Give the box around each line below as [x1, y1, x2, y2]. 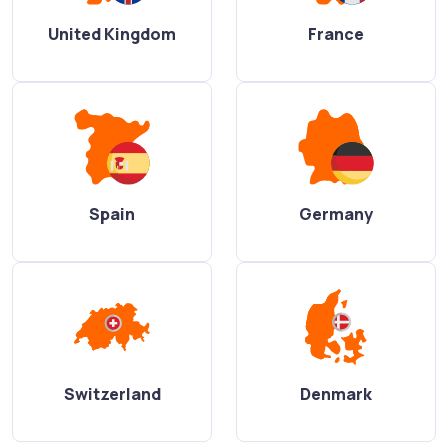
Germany [299, 202, 373, 225]
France [308, 22, 364, 45]
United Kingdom [48, 22, 176, 45]
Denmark [300, 382, 372, 405]
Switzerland [63, 382, 161, 405]
